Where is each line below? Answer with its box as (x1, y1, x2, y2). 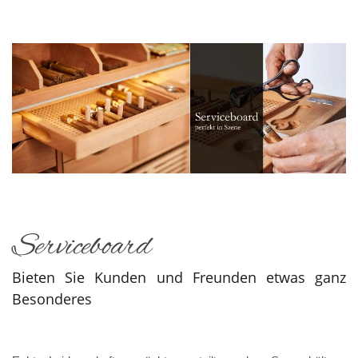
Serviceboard (12, 226, 152, 267)
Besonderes (12, 288, 92, 308)
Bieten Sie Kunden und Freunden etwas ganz (12, 267, 346, 287)
